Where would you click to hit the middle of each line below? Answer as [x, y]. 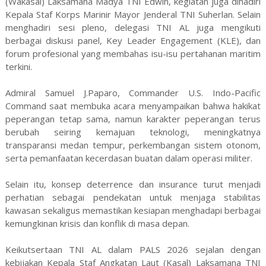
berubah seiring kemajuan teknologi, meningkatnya [133, 132]
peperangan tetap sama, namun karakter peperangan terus [133, 119]
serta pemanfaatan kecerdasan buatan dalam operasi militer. [130, 158]
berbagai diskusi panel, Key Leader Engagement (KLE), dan [133, 41]
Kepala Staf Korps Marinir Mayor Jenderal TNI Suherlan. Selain [133, 15]
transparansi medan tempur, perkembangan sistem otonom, [133, 145]
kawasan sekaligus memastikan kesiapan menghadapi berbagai [133, 210]
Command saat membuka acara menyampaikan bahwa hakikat [133, 106]
